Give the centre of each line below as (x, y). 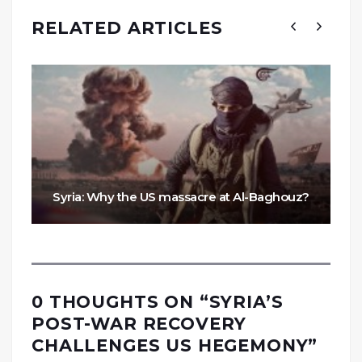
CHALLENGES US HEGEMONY (170, 345)
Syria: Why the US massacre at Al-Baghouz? (181, 196)
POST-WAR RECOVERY (139, 323)
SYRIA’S (246, 301)
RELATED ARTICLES (127, 27)
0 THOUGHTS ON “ (120, 301)
